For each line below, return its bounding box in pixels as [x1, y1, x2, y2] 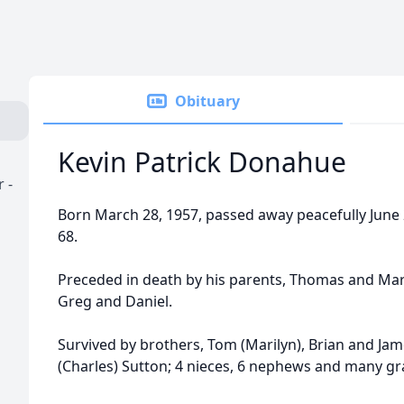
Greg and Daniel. [58, 291, 172, 311]
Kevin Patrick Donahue [58, 143, 346, 180]
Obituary [175, 91, 240, 111]
